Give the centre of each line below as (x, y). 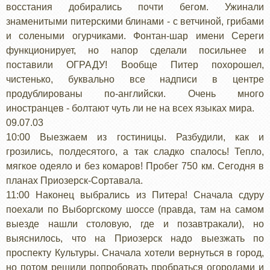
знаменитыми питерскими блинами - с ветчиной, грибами (135, 21)
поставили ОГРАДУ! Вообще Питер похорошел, (135, 64)
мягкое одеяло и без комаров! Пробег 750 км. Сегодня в (135, 166)
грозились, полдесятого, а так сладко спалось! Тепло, (135, 151)
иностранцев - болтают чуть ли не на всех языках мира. (130, 108)
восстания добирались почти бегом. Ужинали (135, 7)
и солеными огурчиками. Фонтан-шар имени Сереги (135, 36)
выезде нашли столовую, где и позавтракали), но (135, 224)
